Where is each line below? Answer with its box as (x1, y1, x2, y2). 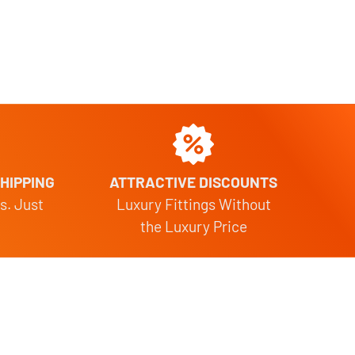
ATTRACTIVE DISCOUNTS (109, 172, 277, 191)
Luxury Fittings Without (116, 194, 271, 213)
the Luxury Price (139, 216, 247, 235)
